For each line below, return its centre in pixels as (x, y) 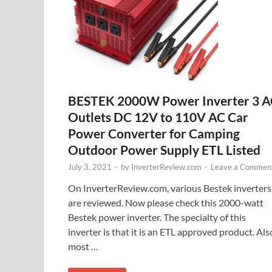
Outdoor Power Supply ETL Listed (164, 150)
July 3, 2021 (90, 167)
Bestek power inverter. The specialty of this (157, 217)
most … (83, 246)
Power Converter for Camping (154, 134)
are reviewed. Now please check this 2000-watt (166, 203)
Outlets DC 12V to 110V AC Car (158, 117)
